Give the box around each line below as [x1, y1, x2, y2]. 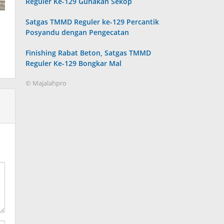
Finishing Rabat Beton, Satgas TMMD [25, 48, 151, 57]
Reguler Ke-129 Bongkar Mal [25, 58, 122, 68]
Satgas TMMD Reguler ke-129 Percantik [25, 17, 159, 26]
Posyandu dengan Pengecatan [25, 27, 129, 37]
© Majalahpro [25, 78, 67, 87]
